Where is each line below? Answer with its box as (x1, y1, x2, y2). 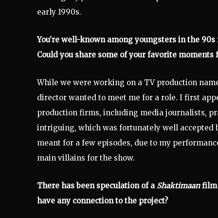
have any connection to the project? (37, 196, 168, 205)
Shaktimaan (157, 181, 202, 190)
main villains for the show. (37, 153, 135, 163)
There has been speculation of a (37, 181, 157, 190)
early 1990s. (37, 7, 81, 17)
